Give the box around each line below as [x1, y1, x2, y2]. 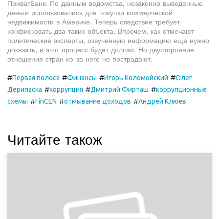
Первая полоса [12, 74, 60, 82]
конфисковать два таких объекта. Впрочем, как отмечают [7, 27, 194, 35]
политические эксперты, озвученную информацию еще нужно [7, 37, 209, 44]
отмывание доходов [64, 97, 131, 105]
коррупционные [156, 86, 207, 93]
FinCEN [35, 97, 57, 105]
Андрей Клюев [138, 97, 186, 105]
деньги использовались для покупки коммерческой [7, 9, 173, 17]
